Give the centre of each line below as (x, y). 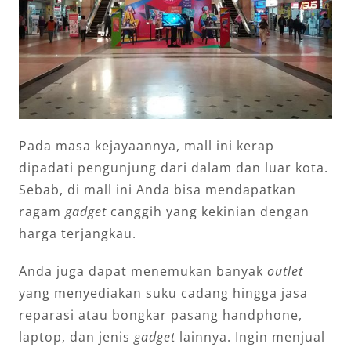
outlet (285, 271)
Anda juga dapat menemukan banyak (143, 271)
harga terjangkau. (77, 233)
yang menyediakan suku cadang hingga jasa (163, 293)
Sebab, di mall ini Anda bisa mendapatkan (157, 189)
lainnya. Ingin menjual (250, 337)
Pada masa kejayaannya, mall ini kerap (146, 145)
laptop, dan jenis (76, 337)
